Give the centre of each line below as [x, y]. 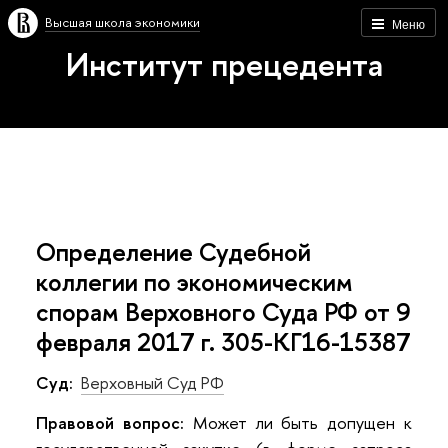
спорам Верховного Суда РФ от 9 [223, 311]
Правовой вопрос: [110, 422]
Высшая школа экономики [122, 22]
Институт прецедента [224, 64]
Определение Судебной [173, 251]
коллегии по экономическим [194, 281]
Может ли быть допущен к [298, 422]
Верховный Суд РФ [152, 383]
